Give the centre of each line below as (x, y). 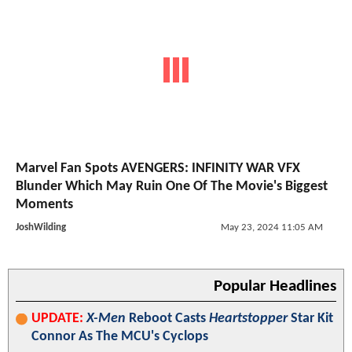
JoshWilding (41, 227)
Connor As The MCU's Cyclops (120, 336)
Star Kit (310, 318)
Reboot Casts (167, 318)
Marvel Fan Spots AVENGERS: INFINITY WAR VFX (158, 168)
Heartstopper (248, 318)
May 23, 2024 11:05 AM (271, 227)
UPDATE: (57, 318)
